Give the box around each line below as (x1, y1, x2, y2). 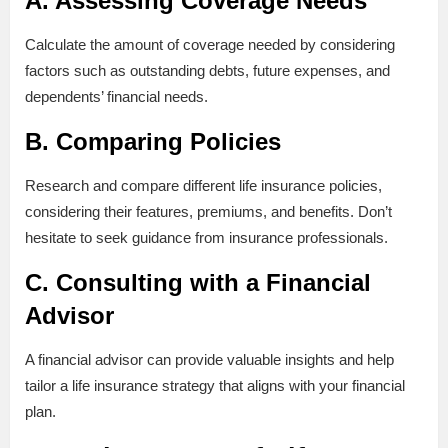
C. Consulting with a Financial (25, 269, 371, 297)
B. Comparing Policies (25, 128, 281, 156)
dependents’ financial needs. (25, 88, 208, 106)
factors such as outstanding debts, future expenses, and (25, 62, 390, 80)
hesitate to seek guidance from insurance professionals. (25, 229, 388, 247)
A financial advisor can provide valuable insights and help (25, 351, 394, 369)
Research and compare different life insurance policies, (25, 177, 382, 195)
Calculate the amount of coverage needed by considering (25, 36, 395, 54)
